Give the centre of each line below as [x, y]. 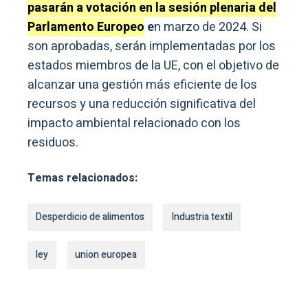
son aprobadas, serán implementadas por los [152, 46]
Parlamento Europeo [86, 27]
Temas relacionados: [82, 178]
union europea [106, 254]
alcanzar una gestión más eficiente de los [142, 85]
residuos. [53, 142]
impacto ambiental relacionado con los [134, 123]
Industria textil [202, 217]
